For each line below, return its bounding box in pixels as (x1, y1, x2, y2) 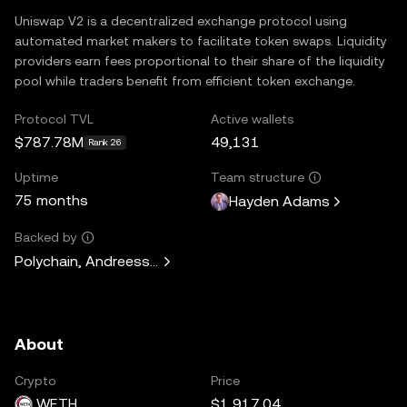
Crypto (15, 372, 56, 388)
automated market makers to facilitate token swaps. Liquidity (15, 33, 387, 48)
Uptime (15, 169, 58, 184)
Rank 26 (88, 136, 122, 147)
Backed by (15, 229, 77, 244)
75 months (15, 191, 88, 209)
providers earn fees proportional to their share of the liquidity (15, 53, 385, 68)
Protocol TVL (15, 111, 94, 126)
